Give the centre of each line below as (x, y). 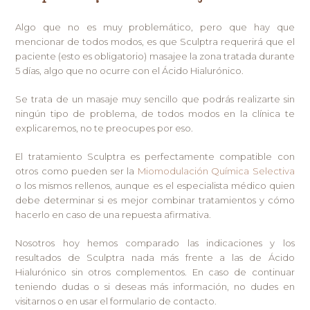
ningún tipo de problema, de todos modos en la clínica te (155, 113)
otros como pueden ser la (76, 171)
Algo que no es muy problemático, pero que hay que (155, 27)
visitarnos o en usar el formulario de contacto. (116, 301)
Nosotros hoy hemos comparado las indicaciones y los (155, 243)
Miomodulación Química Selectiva (216, 171)
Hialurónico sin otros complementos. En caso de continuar (155, 272)
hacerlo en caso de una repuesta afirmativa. (113, 214)
